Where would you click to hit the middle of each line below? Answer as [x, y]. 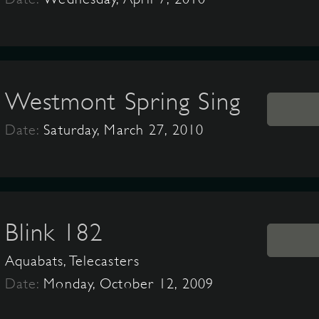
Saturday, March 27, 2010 [124, 130]
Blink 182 [54, 232]
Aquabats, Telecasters [72, 261]
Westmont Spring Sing [122, 101]
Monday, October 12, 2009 [129, 284]
